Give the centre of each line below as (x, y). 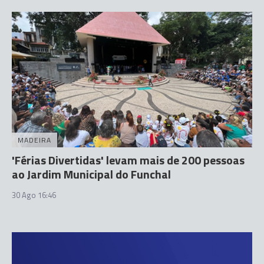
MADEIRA (34, 140)
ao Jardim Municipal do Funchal (91, 174)
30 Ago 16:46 (34, 195)
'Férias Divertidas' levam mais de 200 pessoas (128, 160)
